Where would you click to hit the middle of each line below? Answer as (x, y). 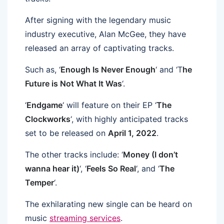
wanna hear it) (52, 168)
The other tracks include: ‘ (74, 154)
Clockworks (48, 119)
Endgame (44, 105)
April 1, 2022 (132, 133)
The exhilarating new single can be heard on (108, 204)
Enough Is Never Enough (108, 69)
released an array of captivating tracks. (99, 48)
